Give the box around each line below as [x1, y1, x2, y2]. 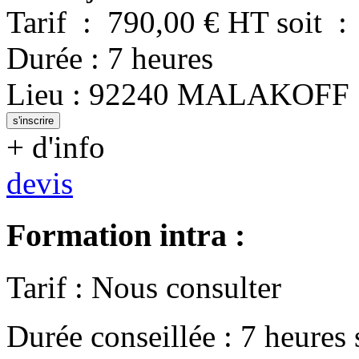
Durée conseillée [6, 318, 216, 353]
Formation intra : [6, 217, 245, 254]
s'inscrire [13, 115, 54, 127]
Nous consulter [91, 269, 281, 305]
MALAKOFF [177, 77, 349, 112]
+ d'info [6, 130, 105, 165]
